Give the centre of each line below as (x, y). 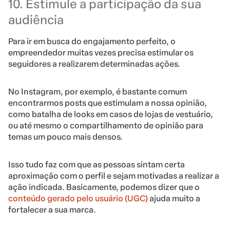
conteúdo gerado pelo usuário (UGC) (78, 198)
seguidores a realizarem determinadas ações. (94, 64)
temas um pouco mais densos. (65, 137)
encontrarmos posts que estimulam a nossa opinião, (108, 103)
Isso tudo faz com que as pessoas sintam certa (97, 164)
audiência (36, 20)
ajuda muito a (174, 198)
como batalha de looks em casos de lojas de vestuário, (111, 114)
